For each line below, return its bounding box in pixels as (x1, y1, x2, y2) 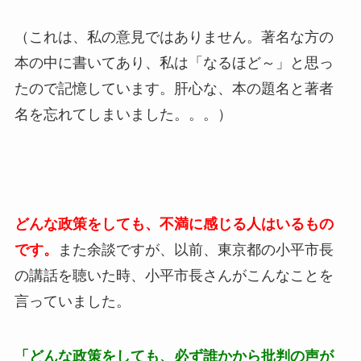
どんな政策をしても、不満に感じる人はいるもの (14, 215, 334, 232)
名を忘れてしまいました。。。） (14, 106, 232, 123)
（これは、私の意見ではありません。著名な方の (14, 29, 334, 46)
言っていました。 (14, 293, 131, 309)
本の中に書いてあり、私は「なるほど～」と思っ (14, 55, 334, 72)
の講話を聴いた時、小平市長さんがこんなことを (14, 267, 334, 284)
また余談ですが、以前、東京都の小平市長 (57, 241, 334, 258)
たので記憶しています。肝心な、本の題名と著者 (14, 81, 334, 98)
